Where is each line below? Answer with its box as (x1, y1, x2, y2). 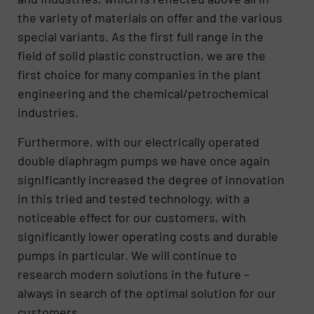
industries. (18, 104, 79, 121)
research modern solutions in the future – (18, 266, 250, 282)
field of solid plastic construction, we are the (18, 48, 266, 64)
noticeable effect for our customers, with (18, 209, 247, 225)
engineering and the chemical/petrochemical (18, 86, 269, 102)
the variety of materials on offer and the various (18, 10, 283, 26)
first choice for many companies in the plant (18, 67, 262, 83)
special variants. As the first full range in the (18, 29, 264, 45)
